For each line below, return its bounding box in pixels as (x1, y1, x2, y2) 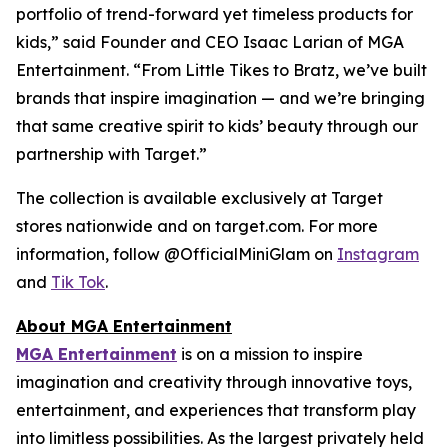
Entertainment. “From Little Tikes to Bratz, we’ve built (16, 59, 427, 80)
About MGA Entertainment (16, 315, 232, 336)
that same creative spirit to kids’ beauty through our (16, 115, 418, 136)
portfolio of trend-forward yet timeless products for (16, 3, 413, 24)
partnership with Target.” (16, 143, 207, 164)
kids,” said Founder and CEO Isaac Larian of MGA (16, 31, 404, 52)
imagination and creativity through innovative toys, (16, 371, 412, 392)
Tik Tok (51, 271, 105, 292)
